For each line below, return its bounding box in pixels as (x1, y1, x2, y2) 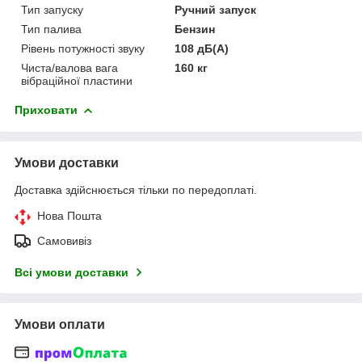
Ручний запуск (175, 2, 257, 16)
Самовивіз (37, 234, 91, 247)
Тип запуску (21, 2, 83, 16)
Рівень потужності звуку (21, 41, 145, 55)
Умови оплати (15, 317, 105, 331)
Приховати (15, 103, 78, 116)
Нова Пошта (37, 208, 102, 222)
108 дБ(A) (175, 41, 229, 55)
